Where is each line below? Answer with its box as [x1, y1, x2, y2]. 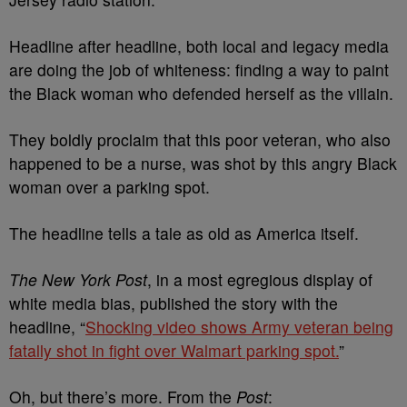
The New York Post [9, 268, 147, 292]
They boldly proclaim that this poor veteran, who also [9, 128, 391, 152]
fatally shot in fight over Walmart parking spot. [9, 339, 339, 362]
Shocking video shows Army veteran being [85, 315, 393, 339]
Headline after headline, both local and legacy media [9, 35, 389, 58]
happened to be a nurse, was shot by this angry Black [9, 152, 397, 175]
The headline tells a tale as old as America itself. [9, 222, 363, 245]
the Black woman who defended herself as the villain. [9, 82, 398, 105]
